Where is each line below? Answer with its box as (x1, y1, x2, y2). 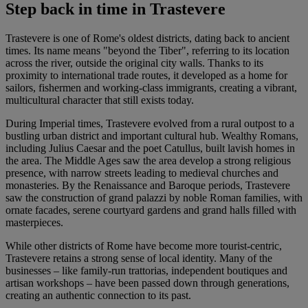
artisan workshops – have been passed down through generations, (5, 276, 289, 289)
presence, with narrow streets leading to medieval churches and (5, 166, 278, 179)
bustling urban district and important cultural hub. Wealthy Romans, (5, 129, 298, 142)
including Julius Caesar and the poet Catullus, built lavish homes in (5, 142, 295, 154)
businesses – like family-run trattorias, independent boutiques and (5, 264, 287, 276)
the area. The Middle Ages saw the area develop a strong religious (5, 154, 291, 166)
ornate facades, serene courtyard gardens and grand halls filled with (5, 203, 296, 216)
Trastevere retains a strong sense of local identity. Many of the (5, 252, 272, 264)
